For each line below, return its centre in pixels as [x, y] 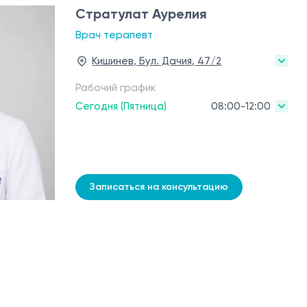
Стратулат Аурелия [142, 14]
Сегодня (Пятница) [121, 106]
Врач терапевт [114, 35]
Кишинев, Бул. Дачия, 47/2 [157, 61]
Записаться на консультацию [159, 187]
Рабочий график [116, 88]
